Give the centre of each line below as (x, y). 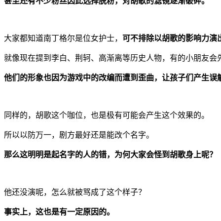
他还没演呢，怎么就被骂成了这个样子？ (75, 192)
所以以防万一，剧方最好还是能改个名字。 (79, 135)
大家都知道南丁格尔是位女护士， (63, 38)
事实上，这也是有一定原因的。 (59, 212)
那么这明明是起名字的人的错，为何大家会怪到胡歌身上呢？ (110, 154)
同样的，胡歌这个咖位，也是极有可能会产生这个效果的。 (107, 115)
